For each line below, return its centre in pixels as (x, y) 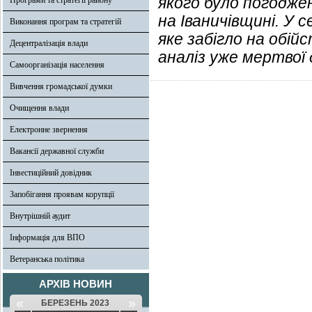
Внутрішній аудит (40, 216)
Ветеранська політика (47, 259)
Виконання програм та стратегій (65, 22)
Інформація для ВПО (47, 237)
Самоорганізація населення (57, 65)
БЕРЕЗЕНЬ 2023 (76, 303)
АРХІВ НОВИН (76, 284)
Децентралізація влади (49, 43)
